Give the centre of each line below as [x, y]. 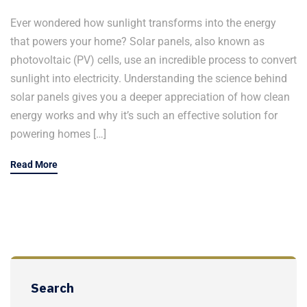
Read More [34, 164]
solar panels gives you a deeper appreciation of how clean [150, 97]
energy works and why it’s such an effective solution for [144, 115]
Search [52, 287]
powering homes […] [58, 134]
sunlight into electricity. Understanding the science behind [149, 78]
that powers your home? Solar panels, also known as [137, 41]
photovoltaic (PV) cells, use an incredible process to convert [153, 60]
